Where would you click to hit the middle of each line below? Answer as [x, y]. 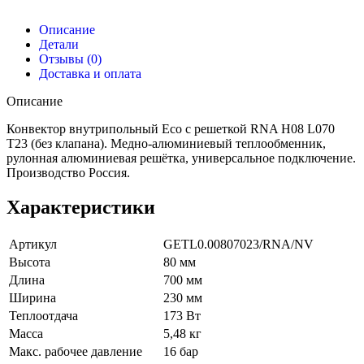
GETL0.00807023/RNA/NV [238, 245]
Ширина [32, 298]
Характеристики [81, 208]
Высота [30, 262]
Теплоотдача [43, 316]
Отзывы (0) [70, 59]
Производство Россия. [68, 173]
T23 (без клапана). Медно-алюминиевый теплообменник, [166, 144]
